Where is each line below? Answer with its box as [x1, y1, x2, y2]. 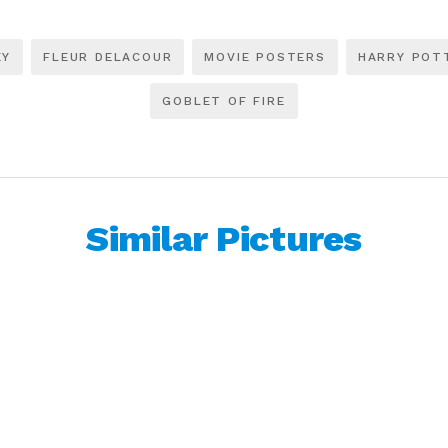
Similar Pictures [86, 218, 362, 260]
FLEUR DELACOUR [43, 50, 173, 64]
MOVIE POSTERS [204, 50, 326, 64]
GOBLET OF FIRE [162, 94, 286, 108]
